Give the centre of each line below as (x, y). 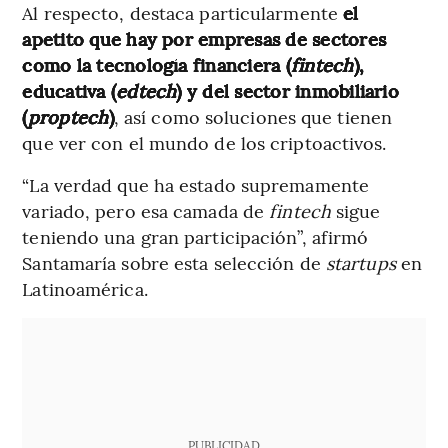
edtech (146, 91)
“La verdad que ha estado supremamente (196, 185)
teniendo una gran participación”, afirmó (195, 237)
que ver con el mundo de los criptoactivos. (204, 143)
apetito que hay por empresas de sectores (204, 39)
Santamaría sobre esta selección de (174, 263)
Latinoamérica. (85, 289)
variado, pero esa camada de (146, 211)
